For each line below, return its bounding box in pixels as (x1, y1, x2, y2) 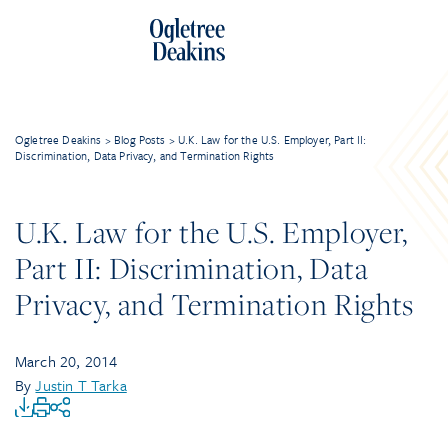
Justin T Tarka (35, 374, 127, 396)
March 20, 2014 (15, 350, 118, 372)
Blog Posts (114, 131, 166, 148)
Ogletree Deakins (15, 131, 102, 148)
